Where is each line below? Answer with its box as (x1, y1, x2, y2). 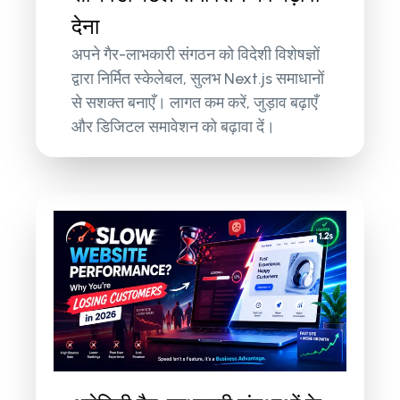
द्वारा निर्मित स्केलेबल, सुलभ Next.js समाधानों (71, 69, 325, 89)
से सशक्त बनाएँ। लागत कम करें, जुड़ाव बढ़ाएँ (71, 93, 319, 113)
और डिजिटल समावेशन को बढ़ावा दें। (71, 117, 276, 137)
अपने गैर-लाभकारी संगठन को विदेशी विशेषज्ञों (71, 45, 321, 65)
